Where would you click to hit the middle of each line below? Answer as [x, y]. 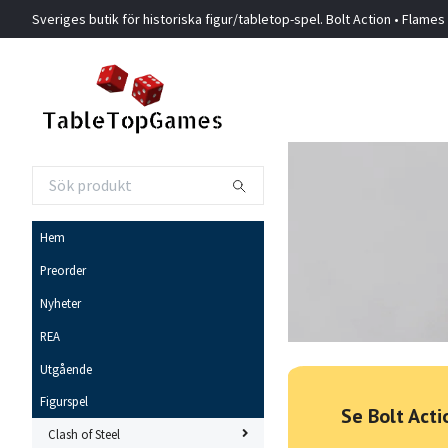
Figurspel [64, 401]
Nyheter [60, 302]
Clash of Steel [84, 434]
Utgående [66, 368]
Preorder [63, 270]
